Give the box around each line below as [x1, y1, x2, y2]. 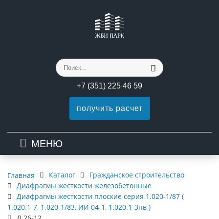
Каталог [49, 170, 75, 179]
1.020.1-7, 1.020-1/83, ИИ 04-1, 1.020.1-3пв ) [7, 202, 151, 212]
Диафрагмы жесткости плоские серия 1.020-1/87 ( [17, 192, 184, 201]
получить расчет [76, 104, 143, 112]
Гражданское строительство [89, 170, 184, 179]
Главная [7, 170, 35, 180]
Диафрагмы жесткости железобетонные [17, 181, 152, 190]
